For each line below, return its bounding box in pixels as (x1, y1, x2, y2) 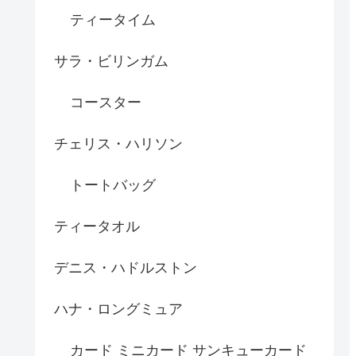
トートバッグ (70, 177, 156, 194)
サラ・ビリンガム (54, 53, 168, 70)
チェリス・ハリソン (54, 136, 183, 153)
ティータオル (54, 219, 140, 235)
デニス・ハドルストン (54, 260, 197, 277)
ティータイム (70, 12, 156, 29)
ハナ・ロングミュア (54, 301, 183, 318)
